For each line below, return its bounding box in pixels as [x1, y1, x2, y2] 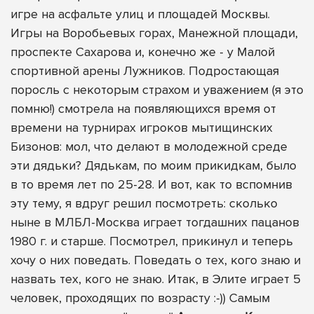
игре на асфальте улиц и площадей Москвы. [11, 6, 270, 22]
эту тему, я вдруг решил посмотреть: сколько [11, 196, 278, 212]
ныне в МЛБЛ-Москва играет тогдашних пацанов [11, 214, 299, 231]
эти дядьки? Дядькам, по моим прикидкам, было [11, 158, 296, 174]
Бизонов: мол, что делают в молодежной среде [11, 139, 287, 155]
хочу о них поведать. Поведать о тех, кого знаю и [11, 252, 301, 268]
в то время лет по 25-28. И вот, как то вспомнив [11, 177, 292, 193]
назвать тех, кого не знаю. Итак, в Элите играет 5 [11, 271, 301, 287]
